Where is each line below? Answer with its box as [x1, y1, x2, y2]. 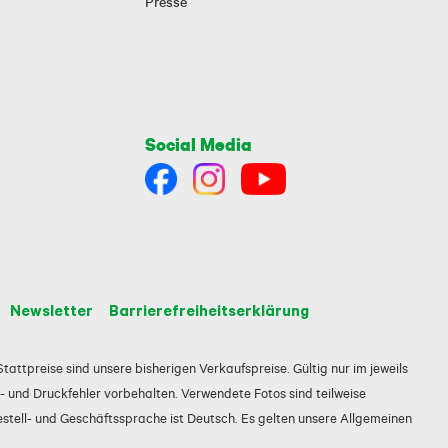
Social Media [145, 133, 252, 156]
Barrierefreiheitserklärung [109, 300, 309, 320]
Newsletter [10, 300, 93, 320]
